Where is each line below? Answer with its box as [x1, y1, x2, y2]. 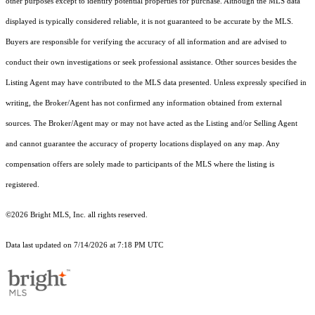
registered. [6, 181, 39, 189]
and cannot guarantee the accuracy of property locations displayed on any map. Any [6, 140, 280, 148]
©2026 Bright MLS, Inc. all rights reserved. [6, 211, 148, 219]
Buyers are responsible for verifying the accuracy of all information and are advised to [6, 38, 287, 46]
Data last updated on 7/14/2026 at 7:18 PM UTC [6, 241, 163, 250]
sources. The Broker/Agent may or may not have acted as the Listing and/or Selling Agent [6, 120, 297, 128]
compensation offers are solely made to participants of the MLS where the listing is [6, 160, 274, 169]
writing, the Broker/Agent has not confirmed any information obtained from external [6, 99, 282, 108]
